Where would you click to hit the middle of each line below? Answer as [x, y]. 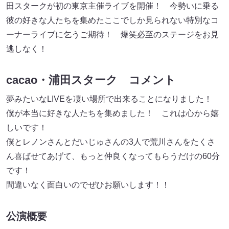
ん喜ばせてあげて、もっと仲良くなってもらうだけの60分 [113, 156]
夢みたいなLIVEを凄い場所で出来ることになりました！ [113, 99]
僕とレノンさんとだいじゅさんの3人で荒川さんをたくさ [111, 142]
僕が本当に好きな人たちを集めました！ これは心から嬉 [112, 113]
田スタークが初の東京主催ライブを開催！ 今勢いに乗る [112, 6]
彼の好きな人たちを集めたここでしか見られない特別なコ [112, 20]
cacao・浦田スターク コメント [91, 80]
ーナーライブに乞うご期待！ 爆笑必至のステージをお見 [112, 35]
